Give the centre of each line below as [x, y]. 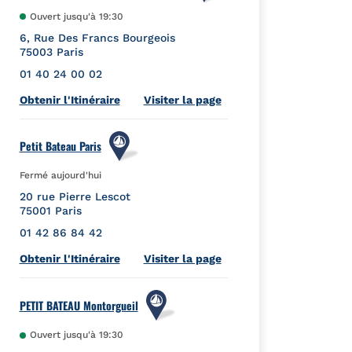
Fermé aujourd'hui [62, 176]
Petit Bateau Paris [60, 146]
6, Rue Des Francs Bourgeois [97, 37]
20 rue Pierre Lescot [75, 197]
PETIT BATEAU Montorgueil [79, 306]
